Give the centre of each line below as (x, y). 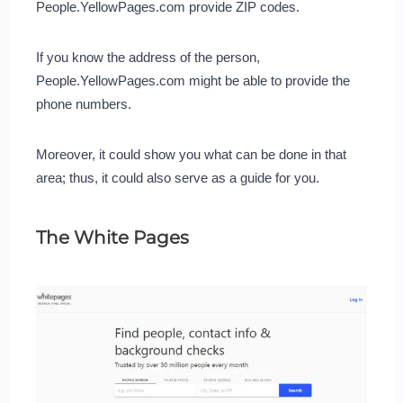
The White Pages (112, 237)
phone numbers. (83, 103)
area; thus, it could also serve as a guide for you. (177, 177)
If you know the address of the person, (148, 57)
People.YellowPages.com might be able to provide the (193, 80)
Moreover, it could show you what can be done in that (191, 154)
